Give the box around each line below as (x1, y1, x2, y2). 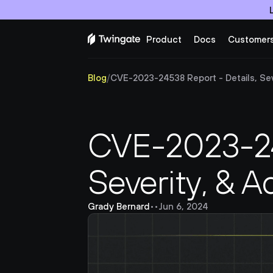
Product (146, 34, 182, 44)
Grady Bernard (88, 201, 150, 211)
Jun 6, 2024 (158, 201, 208, 211)
